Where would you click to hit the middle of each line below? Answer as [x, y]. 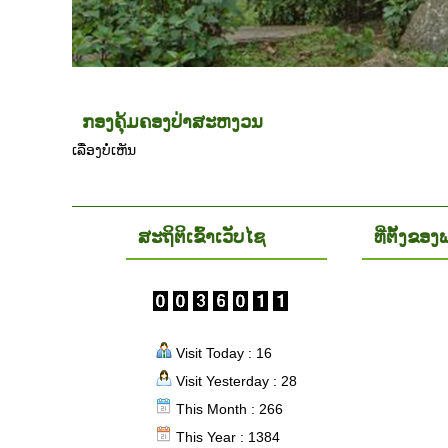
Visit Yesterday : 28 [234, 381]
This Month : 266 [227, 409]
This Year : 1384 [225, 437]
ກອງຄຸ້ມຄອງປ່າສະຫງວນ [172, 122]
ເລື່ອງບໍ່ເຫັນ [104, 150]
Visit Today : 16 [221, 353]
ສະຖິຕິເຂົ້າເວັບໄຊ [201, 237]
